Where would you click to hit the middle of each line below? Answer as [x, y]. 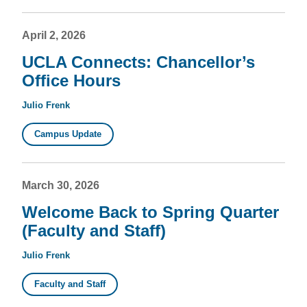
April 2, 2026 [54, 36]
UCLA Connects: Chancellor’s [138, 62]
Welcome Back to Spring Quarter [150, 212]
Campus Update [68, 134]
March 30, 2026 [61, 185]
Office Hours [71, 81]
